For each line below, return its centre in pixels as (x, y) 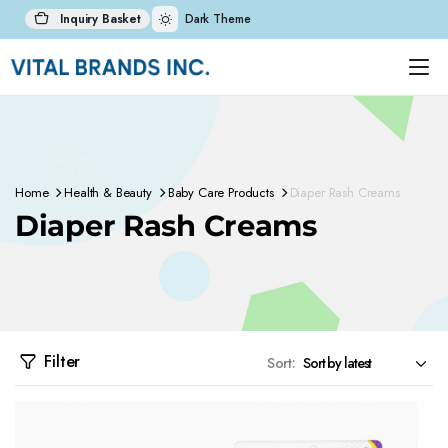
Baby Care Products (220, 192)
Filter (62, 361)
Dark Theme (217, 19)
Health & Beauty (108, 192)
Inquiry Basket (98, 19)
